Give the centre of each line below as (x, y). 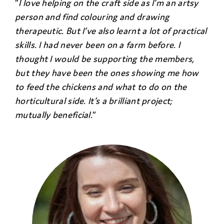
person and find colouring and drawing (92, 17)
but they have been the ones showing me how (107, 73)
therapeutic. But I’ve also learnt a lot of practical (111, 31)
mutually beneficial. (54, 115)
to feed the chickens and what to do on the (101, 87)
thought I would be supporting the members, (105, 59)
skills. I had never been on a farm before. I (98, 45)
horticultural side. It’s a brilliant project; (93, 101)
